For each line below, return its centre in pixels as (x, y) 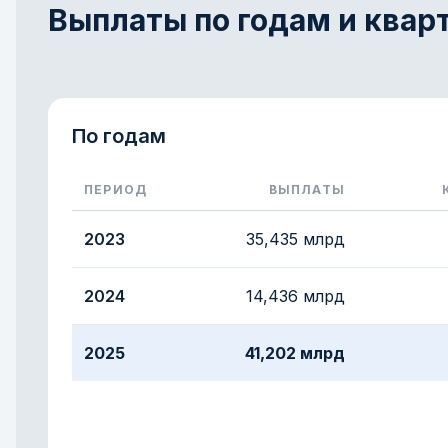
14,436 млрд (295, 296)
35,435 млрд (295, 239)
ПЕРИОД (116, 189)
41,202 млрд (295, 353)
